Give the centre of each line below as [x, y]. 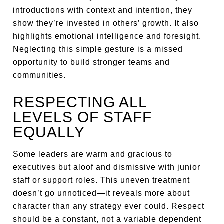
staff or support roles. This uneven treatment [102, 180]
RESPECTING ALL [80, 102]
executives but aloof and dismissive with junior [107, 167]
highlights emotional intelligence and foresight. [107, 36]
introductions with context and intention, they [103, 10]
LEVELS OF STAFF [83, 117]
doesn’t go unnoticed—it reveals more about [102, 193]
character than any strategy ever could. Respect [109, 206]
